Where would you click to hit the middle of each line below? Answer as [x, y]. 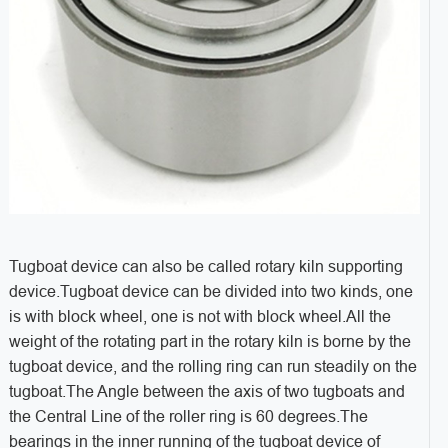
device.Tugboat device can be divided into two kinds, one [210, 292]
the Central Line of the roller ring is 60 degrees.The [188, 417]
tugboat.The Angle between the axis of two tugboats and [206, 392]
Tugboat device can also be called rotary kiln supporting [205, 267]
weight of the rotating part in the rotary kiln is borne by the [209, 342]
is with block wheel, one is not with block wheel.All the [199, 317]
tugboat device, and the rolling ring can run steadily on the [212, 367]
